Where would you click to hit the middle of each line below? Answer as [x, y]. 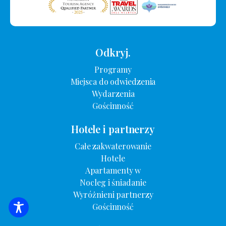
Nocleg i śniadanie [113, 182]
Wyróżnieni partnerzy [113, 194]
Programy [113, 69]
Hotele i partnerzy [113, 129]
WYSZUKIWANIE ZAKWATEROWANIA [118, 212]
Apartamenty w [113, 170]
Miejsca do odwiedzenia [113, 81]
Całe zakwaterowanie [113, 146]
